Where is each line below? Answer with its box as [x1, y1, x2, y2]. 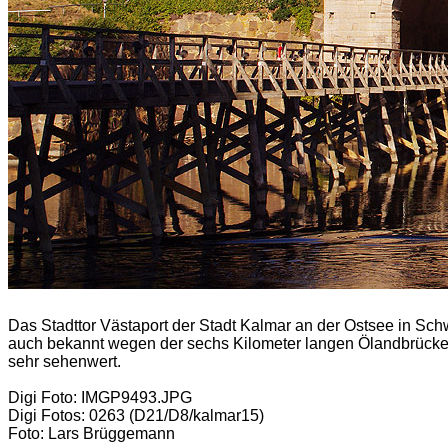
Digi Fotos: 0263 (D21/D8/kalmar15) [8, 407, 264, 424]
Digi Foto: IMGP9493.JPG [8, 389, 192, 406]
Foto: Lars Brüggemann [8, 425, 175, 442]
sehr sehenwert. [8, 353, 121, 370]
